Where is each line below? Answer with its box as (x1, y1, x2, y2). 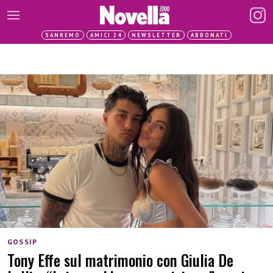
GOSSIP (7, 236, 38, 246)
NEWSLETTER (132, 32, 181, 38)
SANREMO (45, 32, 80, 38)
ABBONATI (191, 32, 228, 38)
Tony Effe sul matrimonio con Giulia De (7, 249, 233, 272)
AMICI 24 (90, 32, 122, 38)
